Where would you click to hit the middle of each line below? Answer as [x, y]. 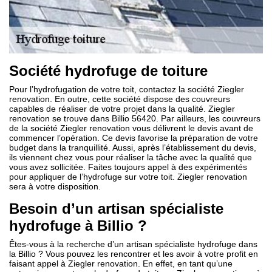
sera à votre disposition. [55, 186]
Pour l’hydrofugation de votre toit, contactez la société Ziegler [127, 89]
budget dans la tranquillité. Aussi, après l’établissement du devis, [133, 147]
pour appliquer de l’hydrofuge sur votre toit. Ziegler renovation [128, 176]
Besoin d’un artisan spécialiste [116, 208]
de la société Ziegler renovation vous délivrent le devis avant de [131, 128]
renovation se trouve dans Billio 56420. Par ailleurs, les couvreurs [135, 118]
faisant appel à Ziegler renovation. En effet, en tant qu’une [121, 263]
